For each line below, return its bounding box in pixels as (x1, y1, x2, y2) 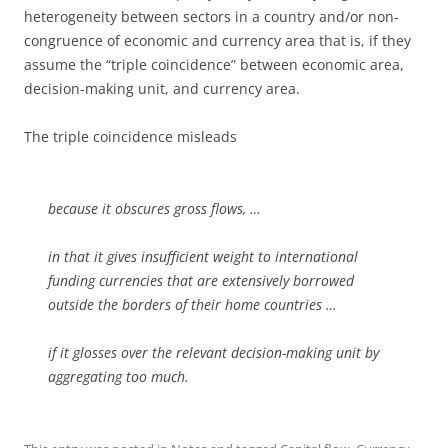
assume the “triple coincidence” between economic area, (24, 54, 404, 74)
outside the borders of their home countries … (48, 294, 337, 314)
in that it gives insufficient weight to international (48, 246, 358, 266)
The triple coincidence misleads (24, 126, 237, 146)
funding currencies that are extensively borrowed (48, 270, 354, 290)
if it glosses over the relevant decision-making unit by (48, 342, 379, 362)
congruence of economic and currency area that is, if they (24, 30, 411, 50)
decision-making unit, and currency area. (24, 78, 300, 98)
